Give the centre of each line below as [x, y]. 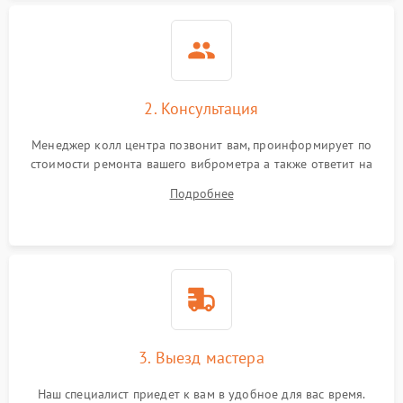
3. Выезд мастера [201, 358]
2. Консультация [201, 108]
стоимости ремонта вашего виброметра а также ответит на [201, 164]
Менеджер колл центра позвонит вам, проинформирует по [201, 145]
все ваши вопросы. [201, 183]
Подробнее [201, 193]
